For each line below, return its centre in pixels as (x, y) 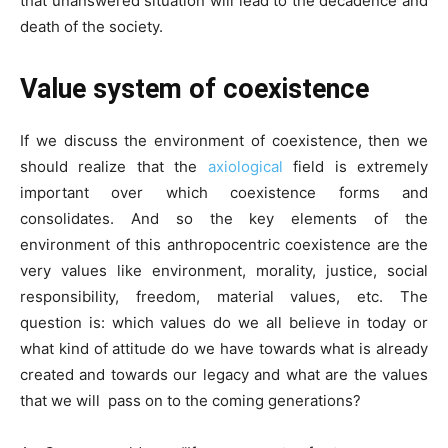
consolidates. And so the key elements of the (224, 218)
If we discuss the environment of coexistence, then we (224, 140)
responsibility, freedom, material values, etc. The (224, 296)
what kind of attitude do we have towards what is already (224, 348)
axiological (240, 166)
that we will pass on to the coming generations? (190, 400)
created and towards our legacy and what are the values (224, 374)
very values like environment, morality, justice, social (224, 270)
